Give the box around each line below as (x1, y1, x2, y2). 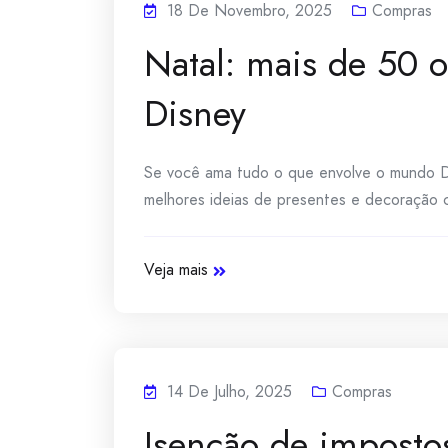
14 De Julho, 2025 (167, 380, 292, 403)
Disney (144, 87, 246, 140)
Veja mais (144, 258, 208, 281)
